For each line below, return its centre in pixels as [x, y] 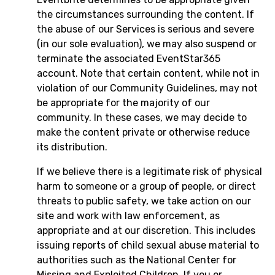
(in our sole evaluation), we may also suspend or [147, 44]
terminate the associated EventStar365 [129, 59]
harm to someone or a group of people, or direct [146, 186]
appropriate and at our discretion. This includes [146, 230]
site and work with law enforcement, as [128, 216]
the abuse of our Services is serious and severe [145, 29]
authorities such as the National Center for [137, 260]
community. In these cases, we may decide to [142, 118]
